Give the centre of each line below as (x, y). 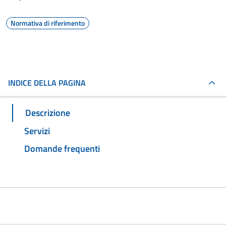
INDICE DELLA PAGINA (47, 83)
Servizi (37, 131)
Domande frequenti (62, 149)
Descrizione (48, 112)
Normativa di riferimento (48, 23)
